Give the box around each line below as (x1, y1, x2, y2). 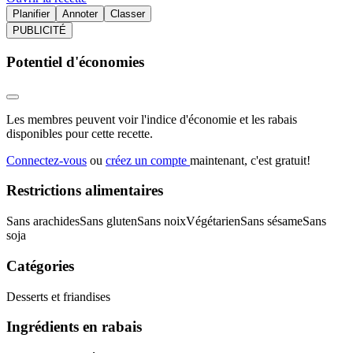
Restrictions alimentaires (6, 182, 163, 199)
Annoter (62, 8, 98, 20)
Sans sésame (240, 214, 303, 229)
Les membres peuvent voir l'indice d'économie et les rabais (6, 112, 297, 126)
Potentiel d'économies (6, 53, 144, 70)
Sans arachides (6, 214, 80, 229)
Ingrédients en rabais (6, 318, 142, 336)
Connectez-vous (6, 153, 87, 167)
